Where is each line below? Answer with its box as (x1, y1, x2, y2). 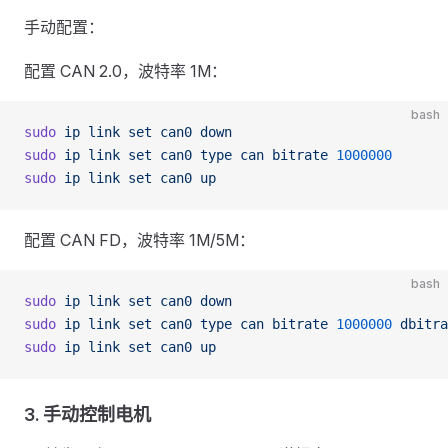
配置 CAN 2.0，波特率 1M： (24, 61, 227, 81)
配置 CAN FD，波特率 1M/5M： (24, 230, 255, 250)
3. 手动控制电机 (24, 404, 151, 425)
